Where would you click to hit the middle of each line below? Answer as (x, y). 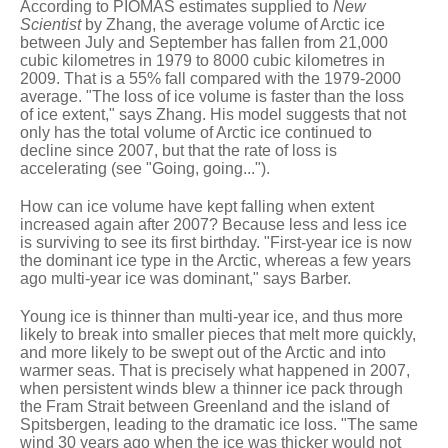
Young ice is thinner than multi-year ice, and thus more (211, 316)
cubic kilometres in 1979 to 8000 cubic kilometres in (202, 60)
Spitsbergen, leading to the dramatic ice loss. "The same (219, 424)
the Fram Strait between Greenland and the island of (204, 406)
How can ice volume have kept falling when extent (197, 206)
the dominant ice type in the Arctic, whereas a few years (215, 260)
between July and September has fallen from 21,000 (204, 42)
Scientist (50, 24)
